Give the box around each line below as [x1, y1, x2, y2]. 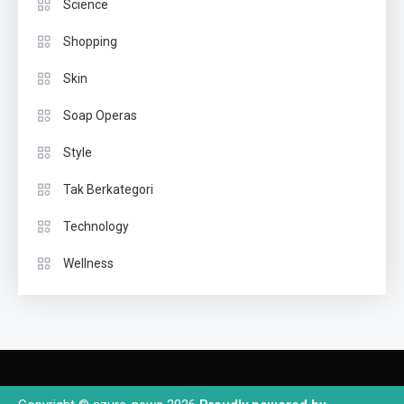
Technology [63, 219, 129, 234]
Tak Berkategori [63, 182, 153, 197]
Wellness [63, 256, 114, 271]
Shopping [63, 34, 117, 50]
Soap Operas [63, 108, 137, 124]
